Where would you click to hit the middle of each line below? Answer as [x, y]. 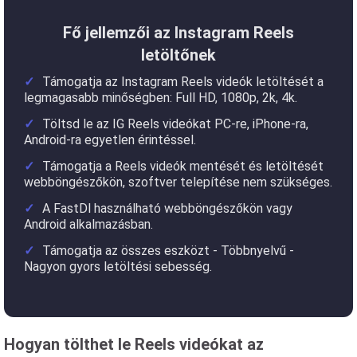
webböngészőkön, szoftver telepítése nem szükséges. [178, 182]
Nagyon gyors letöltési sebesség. [118, 267]
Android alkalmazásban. [88, 224]
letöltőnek [178, 55]
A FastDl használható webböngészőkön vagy [167, 208]
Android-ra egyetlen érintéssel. [110, 140]
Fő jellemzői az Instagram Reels [178, 33]
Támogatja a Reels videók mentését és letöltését [183, 166]
